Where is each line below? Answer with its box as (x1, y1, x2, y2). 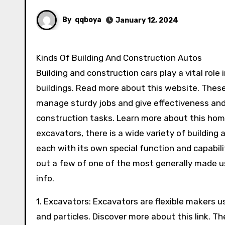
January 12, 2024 (116, 16, 178, 25)
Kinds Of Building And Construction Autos (41, 53, 202, 63)
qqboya (75, 15, 101, 24)
